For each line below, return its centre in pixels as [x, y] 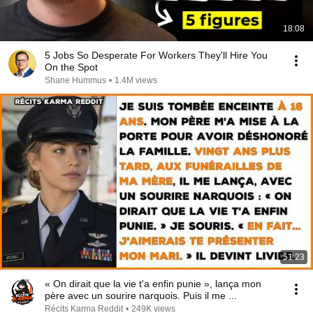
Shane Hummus [75, 80]
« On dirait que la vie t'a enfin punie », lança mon [153, 284]
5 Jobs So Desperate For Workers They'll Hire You [156, 55]
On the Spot [71, 67]
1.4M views [136, 80]
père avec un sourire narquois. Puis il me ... [141, 296]
